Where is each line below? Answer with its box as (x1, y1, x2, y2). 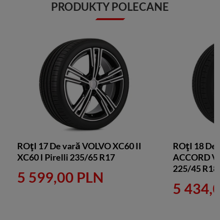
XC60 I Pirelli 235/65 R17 (17, 152, 115, 163)
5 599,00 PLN (17, 168, 104, 186)
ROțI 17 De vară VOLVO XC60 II (17, 140, 141, 151)
